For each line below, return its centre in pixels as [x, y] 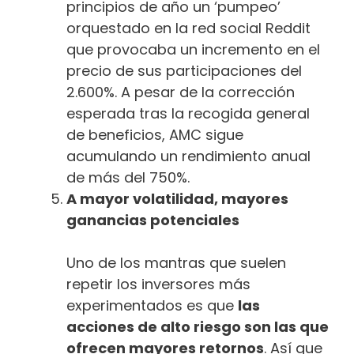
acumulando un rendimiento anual [188, 156]
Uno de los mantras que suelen [176, 262]
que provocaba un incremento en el [193, 49]
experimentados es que [152, 305]
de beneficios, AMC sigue [155, 134]
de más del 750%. [128, 177]
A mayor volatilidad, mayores [177, 198]
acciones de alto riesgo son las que [198, 326]
